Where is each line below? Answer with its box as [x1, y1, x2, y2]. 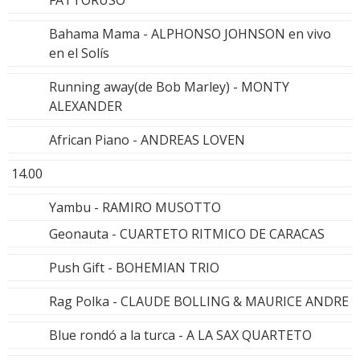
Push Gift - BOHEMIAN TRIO [49, 259, 219, 277]
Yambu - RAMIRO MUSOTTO [49, 198, 221, 217]
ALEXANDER [49, 97, 122, 116]
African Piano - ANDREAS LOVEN [49, 131, 245, 149]
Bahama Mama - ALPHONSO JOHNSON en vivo [49, 25, 331, 43]
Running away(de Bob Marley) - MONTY [49, 78, 289, 96]
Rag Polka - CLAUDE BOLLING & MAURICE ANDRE [49, 292, 349, 311]
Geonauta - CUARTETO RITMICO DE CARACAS [49, 225, 325, 243]
